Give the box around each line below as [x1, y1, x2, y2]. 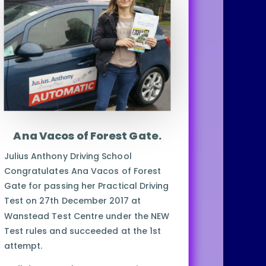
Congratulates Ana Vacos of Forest [4, 164, 161, 177]
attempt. [4, 239, 42, 252]
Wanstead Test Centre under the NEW [4, 210, 169, 222]
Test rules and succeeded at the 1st [4, 224, 161, 237]
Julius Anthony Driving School [4, 150, 132, 162]
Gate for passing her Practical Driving [4, 179, 169, 192]
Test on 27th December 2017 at [4, 195, 141, 207]
